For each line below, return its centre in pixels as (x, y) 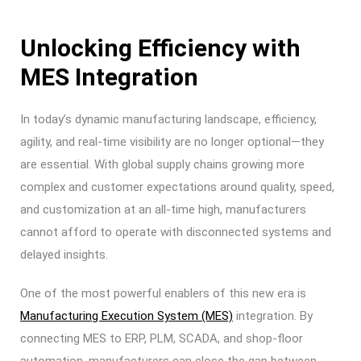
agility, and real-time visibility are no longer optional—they (172, 142)
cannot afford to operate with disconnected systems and (176, 232)
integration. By (273, 316)
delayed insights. (64, 255)
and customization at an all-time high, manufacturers (163, 210)
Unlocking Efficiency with (160, 48)
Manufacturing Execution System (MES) (127, 316)
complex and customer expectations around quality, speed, (177, 187)
